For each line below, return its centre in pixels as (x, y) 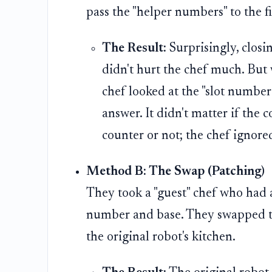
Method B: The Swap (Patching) (176, 172)
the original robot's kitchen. (161, 237)
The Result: (134, 48)
